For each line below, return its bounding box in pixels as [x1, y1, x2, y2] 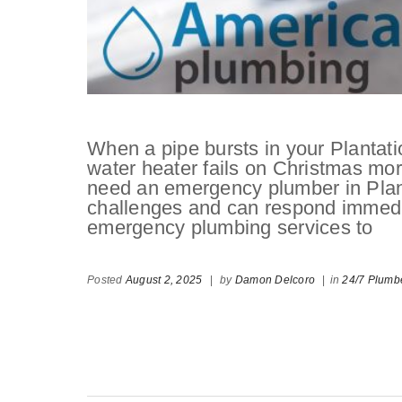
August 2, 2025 [125, 273, 203, 286]
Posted [87, 273, 126, 286]
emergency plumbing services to [87, 215, 373, 239]
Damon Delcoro [234, 273, 315, 286]
